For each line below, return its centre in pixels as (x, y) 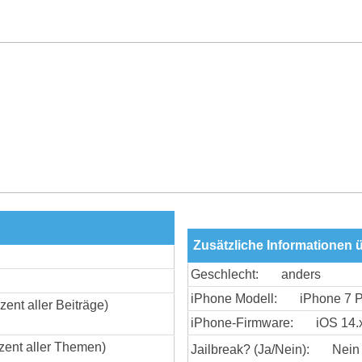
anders (301, 274)
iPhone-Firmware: (242, 322)
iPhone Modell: (234, 298)
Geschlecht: (225, 274)
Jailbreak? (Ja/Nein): (250, 349)
